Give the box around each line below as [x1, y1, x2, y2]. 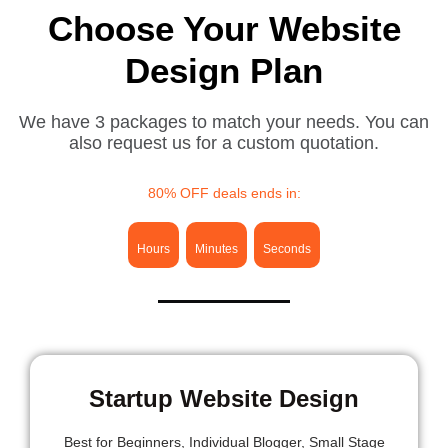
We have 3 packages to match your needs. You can [19, 112, 429, 133]
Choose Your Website [47, 9, 401, 49]
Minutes [195, 242, 238, 257]
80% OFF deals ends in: [147, 185, 301, 202]
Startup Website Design [89, 385, 359, 413]
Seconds [263, 242, 311, 257]
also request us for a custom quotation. [69, 133, 379, 154]
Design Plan [125, 51, 323, 91]
